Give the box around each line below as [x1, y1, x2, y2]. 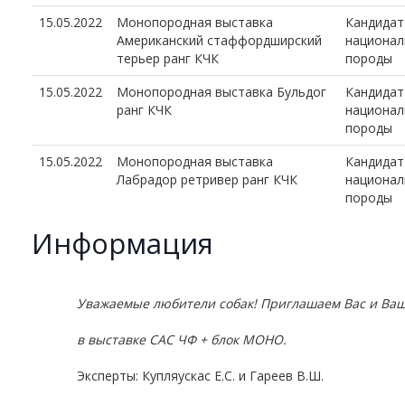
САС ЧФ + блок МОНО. [149, 330, 287, 348]
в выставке [77, 330, 149, 348]
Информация [32, 223, 213, 262]
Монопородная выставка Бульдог [117, 82, 326, 100]
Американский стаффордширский [117, 31, 322, 49]
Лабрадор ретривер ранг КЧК [117, 170, 297, 188]
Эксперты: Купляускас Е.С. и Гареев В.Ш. [77, 366, 324, 384]
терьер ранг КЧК [117, 49, 219, 67]
